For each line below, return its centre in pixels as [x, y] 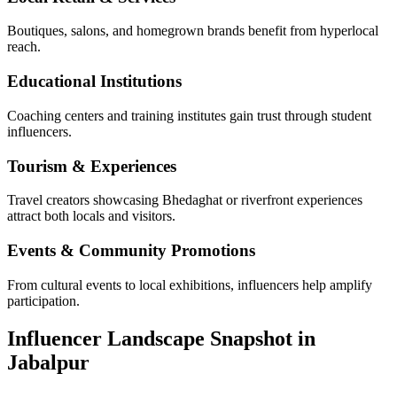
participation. [43, 300]
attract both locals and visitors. [91, 216]
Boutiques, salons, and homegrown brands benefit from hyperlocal [193, 31]
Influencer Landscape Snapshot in [161, 338]
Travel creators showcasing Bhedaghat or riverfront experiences [185, 200]
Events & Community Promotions [131, 250]
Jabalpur [48, 362]
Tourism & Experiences [92, 166]
